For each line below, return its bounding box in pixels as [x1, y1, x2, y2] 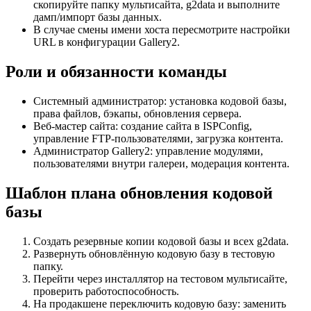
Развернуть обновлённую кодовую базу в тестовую [33, 247, 275, 260]
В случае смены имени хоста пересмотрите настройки [33, 24, 290, 36]
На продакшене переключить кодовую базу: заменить [33, 297, 286, 310]
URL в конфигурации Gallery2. [33, 36, 180, 49]
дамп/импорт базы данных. [33, 11, 162, 24]
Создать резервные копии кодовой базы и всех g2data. [33, 235, 289, 247]
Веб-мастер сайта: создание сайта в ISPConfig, [33, 120, 252, 133]
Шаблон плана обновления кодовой [6, 183, 273, 202]
